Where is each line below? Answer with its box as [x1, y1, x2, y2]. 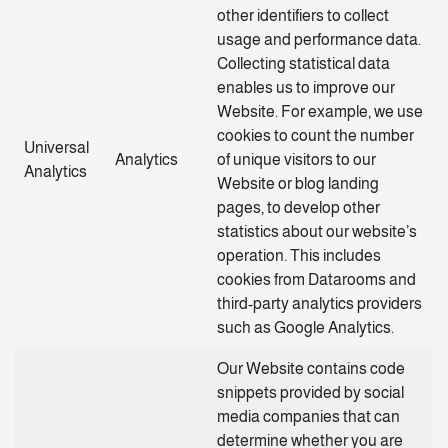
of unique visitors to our [217, 151, 376, 168]
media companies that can [217, 408, 400, 425]
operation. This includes [217, 247, 381, 264]
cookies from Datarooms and [217, 271, 416, 288]
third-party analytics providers [217, 295, 422, 312]
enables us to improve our [217, 79, 395, 96]
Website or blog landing [217, 175, 379, 192]
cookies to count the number [217, 127, 414, 144]
